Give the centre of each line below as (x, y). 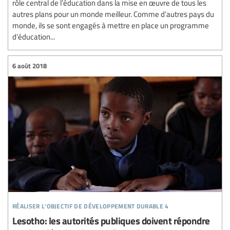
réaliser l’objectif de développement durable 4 (91, 204)
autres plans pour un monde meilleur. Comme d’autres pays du (113, 14)
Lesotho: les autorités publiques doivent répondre (111, 220)
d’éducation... (34, 36)
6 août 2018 (30, 66)
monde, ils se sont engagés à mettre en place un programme (111, 25)
